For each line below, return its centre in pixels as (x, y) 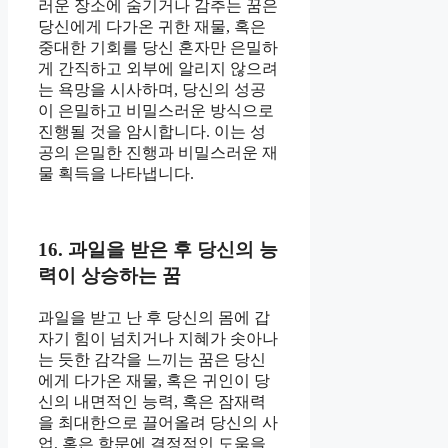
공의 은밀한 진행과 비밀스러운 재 (158, 152)
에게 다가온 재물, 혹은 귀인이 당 (154, 380)
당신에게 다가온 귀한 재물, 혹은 (152, 26)
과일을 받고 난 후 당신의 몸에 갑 (154, 317)
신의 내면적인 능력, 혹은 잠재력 (152, 401)
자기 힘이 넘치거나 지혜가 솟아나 (158, 338)
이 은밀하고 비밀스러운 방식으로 (156, 110)
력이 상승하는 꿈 (109, 276)
